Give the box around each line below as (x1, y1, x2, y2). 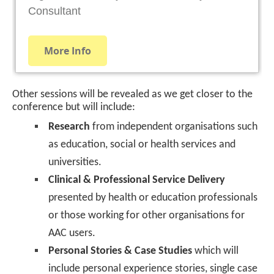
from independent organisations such (90, 120, 257, 133)
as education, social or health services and (48, 138, 235, 150)
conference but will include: (12, 101, 135, 113)
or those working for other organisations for (48, 209, 245, 221)
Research (48, 120, 90, 133)
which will (192, 245, 239, 257)
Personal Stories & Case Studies (48, 245, 192, 257)
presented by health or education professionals (48, 191, 257, 204)
